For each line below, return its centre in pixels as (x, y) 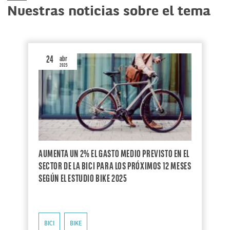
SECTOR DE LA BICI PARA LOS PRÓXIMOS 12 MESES (115, 167)
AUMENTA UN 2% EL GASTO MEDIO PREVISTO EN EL (114, 154)
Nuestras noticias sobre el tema (109, 12)
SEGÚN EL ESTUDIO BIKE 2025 (83, 179)
